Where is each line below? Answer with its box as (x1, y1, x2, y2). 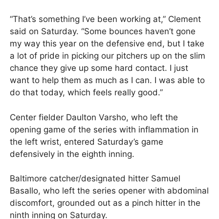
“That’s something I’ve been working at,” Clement (10, 14, 201, 24)
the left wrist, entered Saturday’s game (10, 136, 163, 147)
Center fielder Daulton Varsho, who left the (10, 112, 178, 122)
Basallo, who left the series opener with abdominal (10, 186, 209, 196)
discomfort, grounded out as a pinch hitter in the (10, 198, 200, 208)
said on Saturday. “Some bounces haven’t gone (10, 26, 196, 37)
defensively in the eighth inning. (10, 149, 134, 159)
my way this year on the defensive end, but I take (10, 39, 204, 49)
